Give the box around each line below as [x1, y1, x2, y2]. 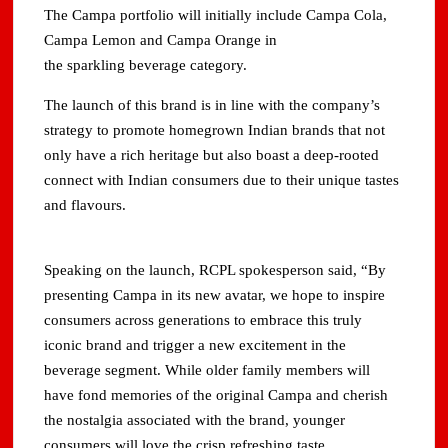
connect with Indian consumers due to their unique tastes [44, 172, 400, 189]
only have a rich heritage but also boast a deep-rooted [44, 147, 380, 164]
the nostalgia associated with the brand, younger [44, 412, 346, 429]
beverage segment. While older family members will [44, 362, 371, 379]
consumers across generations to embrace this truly [44, 312, 363, 329]
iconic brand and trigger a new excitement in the [44, 337, 347, 354]
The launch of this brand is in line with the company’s [44, 97, 381, 114]
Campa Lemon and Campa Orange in [44, 32, 278, 49]
